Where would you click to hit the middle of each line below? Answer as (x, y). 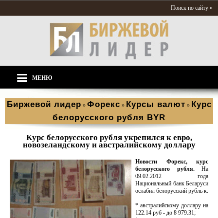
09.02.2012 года (172, 176)
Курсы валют (155, 104)
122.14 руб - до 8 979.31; (165, 213)
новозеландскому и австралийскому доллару (109, 145)
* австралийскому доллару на (172, 205)
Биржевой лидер (44, 104)
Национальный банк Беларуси (172, 183)
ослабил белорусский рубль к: (172, 191)
